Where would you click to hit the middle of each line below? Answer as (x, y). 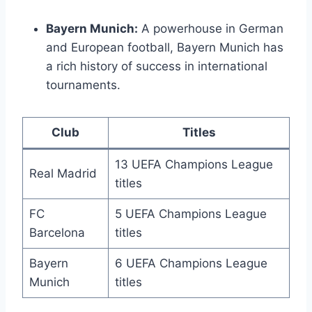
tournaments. (83, 85)
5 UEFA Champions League (190, 213)
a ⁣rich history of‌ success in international (157, 66)
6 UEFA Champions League (191, 263)
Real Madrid (63, 173)
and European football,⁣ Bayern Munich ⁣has (165, 47)
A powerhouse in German (211, 28)
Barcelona (57, 232)
